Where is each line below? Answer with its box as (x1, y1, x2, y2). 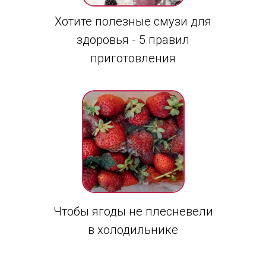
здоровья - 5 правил (77, 33, 189, 47)
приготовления (90, 51, 176, 65)
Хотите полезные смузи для (55, 14, 211, 28)
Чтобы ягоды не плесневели (53, 204, 213, 218)
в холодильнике (88, 223, 178, 237)
